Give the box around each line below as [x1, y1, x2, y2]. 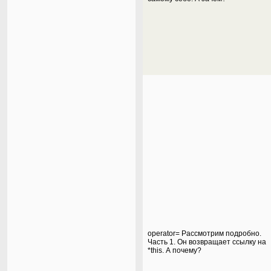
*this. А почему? [148, 246, 201, 255]
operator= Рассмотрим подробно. [148, 229, 261, 238]
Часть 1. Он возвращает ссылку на [148, 238, 266, 246]
